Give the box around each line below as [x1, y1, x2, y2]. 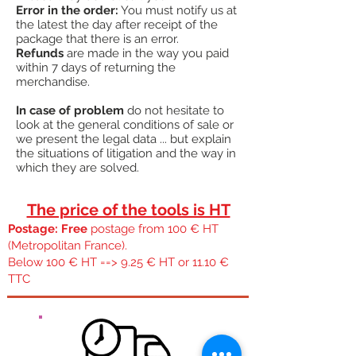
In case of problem [16, 103, 124, 118]
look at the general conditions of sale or [16, 118, 234, 132]
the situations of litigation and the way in [16, 146, 236, 161]
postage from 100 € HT [91, 222, 219, 236]
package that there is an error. [16, 32, 179, 46]
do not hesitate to [124, 103, 224, 118]
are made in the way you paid [64, 46, 229, 60]
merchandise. [16, 75, 90, 89]
